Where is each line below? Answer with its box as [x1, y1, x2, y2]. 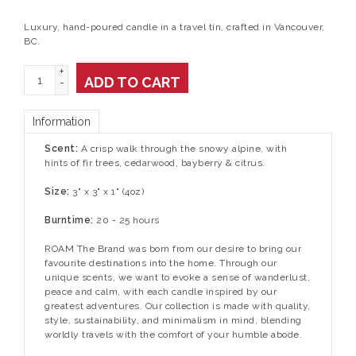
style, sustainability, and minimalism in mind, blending [44, 314, 302, 326]
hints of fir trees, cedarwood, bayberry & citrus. [44, 157, 265, 168]
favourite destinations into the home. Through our [44, 257, 277, 269]
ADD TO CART [84, 73, 180, 91]
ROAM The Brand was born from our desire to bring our [44, 242, 301, 254]
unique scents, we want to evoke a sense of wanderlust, [44, 271, 310, 283]
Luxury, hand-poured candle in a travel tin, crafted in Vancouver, [24, 21, 325, 33]
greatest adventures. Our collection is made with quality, [44, 300, 311, 311]
